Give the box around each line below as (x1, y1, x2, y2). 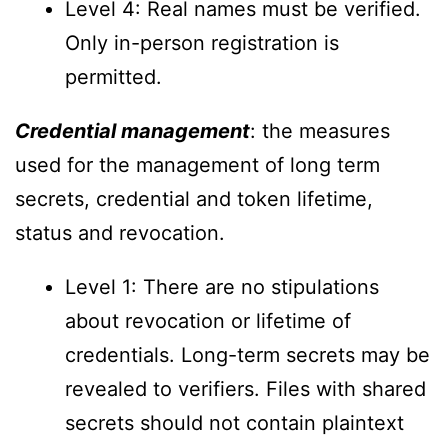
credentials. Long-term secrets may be (65, 342, 430, 367)
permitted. (65, 64, 162, 89)
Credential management (15, 118, 250, 143)
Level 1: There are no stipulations (65, 274, 379, 299)
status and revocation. (15, 220, 225, 245)
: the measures (250, 118, 390, 143)
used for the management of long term (15, 152, 380, 177)
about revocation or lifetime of (65, 308, 351, 333)
